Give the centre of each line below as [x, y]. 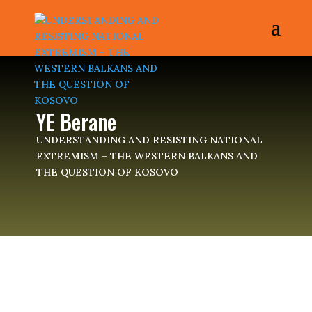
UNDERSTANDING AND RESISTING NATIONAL [149, 140]
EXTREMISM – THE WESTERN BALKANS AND [147, 156]
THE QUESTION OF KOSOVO [107, 172]
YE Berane [76, 122]
